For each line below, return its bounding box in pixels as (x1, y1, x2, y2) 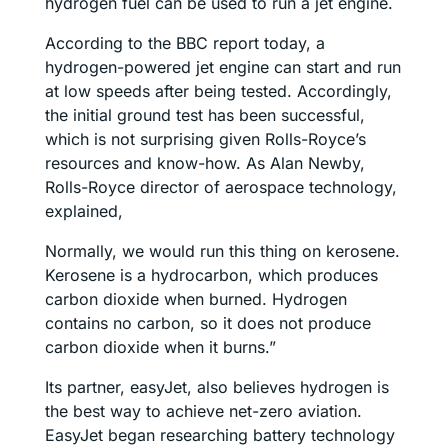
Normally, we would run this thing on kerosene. (45, 240, 400, 261)
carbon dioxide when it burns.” (45, 336, 276, 357)
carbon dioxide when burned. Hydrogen (45, 288, 347, 309)
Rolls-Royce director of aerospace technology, (45, 176, 397, 197)
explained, (45, 200, 123, 221)
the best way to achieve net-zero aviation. (45, 400, 362, 421)
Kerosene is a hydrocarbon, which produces (45, 264, 378, 285)
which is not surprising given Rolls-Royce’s (45, 128, 366, 149)
